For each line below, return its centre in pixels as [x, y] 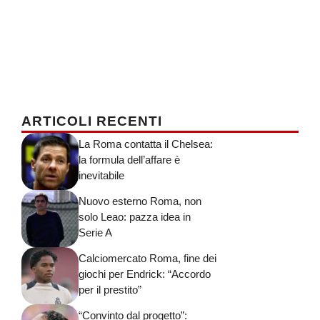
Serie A [95, 232]
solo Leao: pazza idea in [135, 216]
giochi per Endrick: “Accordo [145, 274]
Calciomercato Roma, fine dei [147, 258]
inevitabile [101, 175]
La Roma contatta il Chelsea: [146, 144]
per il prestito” [110, 289]
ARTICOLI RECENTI [92, 121]
